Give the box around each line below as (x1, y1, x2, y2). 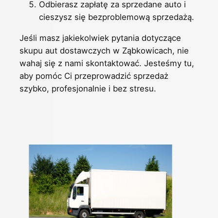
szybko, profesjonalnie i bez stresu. (19, 84, 156, 94)
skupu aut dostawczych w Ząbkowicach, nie (19, 46, 189, 56)
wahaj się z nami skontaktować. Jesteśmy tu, (19, 58, 194, 69)
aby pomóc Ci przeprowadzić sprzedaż (19, 71, 168, 81)
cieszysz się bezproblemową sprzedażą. (39, 12, 194, 22)
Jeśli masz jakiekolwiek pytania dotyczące (19, 33, 181, 43)
